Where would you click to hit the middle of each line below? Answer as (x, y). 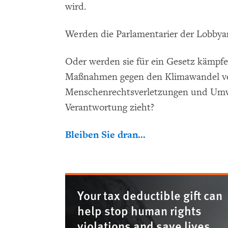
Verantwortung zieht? (110, 108)
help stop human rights (139, 210)
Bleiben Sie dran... (105, 135)
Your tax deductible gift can (150, 195)
